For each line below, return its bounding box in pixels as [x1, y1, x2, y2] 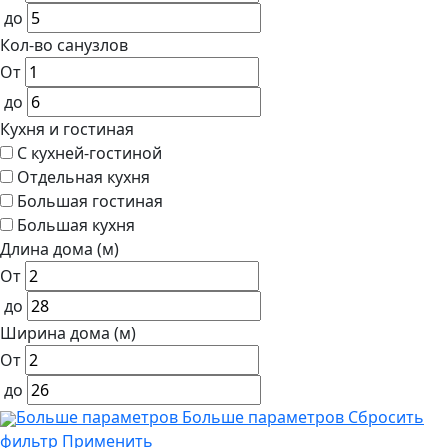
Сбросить [348, 406, 424, 429]
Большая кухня [17, 214, 135, 237]
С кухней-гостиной [17, 142, 162, 165]
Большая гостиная [17, 190, 163, 213]
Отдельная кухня [17, 166, 150, 189]
